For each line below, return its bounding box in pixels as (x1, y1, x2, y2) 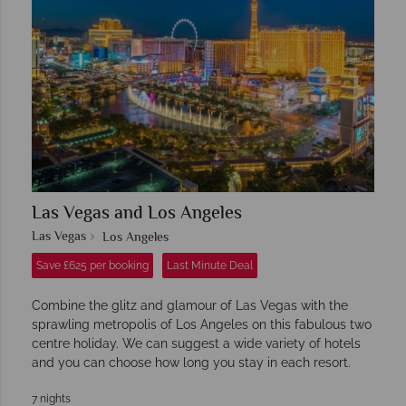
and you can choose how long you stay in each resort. (32, 355, 351, 371)
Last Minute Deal (167, 259, 253, 273)
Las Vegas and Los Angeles (32, 200, 242, 229)
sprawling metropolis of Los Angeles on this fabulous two (32, 317, 372, 333)
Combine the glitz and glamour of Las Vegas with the (32, 298, 348, 314)
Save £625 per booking (36, 259, 149, 273)
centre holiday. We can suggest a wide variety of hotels (32, 336, 361, 352)
